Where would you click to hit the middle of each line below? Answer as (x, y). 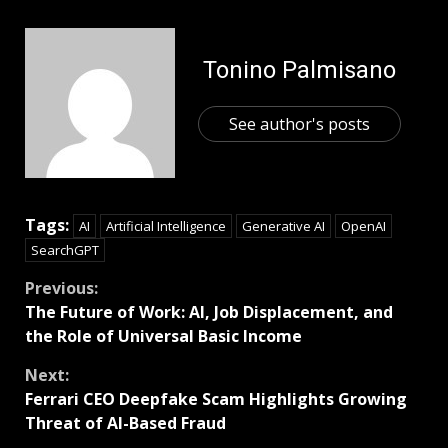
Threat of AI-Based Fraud (125, 423)
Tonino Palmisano (299, 69)
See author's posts (299, 123)
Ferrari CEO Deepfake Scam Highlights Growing (216, 399)
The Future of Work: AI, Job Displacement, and (209, 312)
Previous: (61, 288)
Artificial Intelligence (166, 226)
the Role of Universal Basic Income (163, 336)
